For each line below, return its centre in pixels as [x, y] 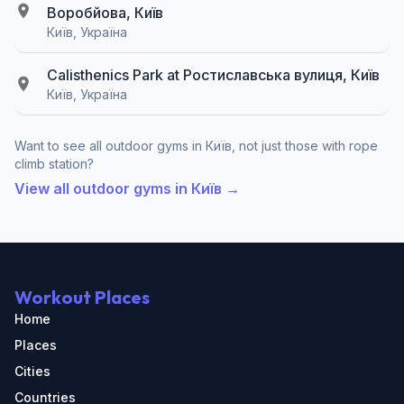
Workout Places [82, 297]
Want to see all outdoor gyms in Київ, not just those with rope [196, 145]
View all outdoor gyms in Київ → [127, 188]
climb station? [54, 163]
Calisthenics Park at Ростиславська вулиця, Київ [213, 74]
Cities [32, 371]
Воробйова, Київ [105, 12]
